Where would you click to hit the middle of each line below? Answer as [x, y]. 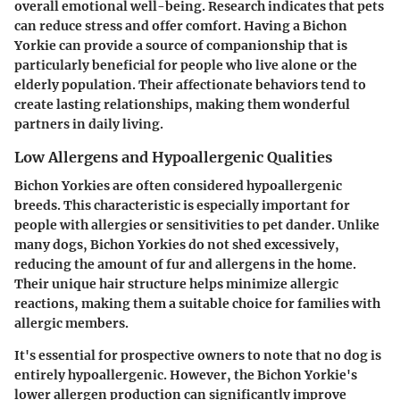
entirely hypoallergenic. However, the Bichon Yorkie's [186, 375]
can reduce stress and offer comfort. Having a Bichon [181, 25]
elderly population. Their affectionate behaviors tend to [190, 84]
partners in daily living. [89, 124]
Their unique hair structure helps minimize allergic [176, 283]
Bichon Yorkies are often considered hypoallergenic [178, 185]
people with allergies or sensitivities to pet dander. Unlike [197, 225]
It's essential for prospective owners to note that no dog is [198, 355]
